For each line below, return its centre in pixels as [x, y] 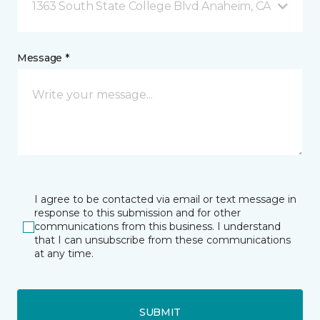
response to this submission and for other [137, 213]
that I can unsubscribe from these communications [162, 240]
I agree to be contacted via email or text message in [165, 200]
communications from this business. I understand [157, 227]
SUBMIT [160, 312]
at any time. [64, 254]
